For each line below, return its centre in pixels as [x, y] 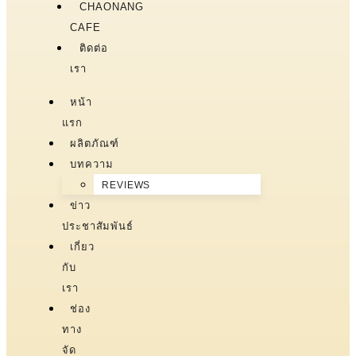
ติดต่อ [94, 48]
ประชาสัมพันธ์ [98, 226]
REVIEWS [126, 185]
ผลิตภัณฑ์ [95, 143]
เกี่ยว [82, 246]
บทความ [92, 164]
